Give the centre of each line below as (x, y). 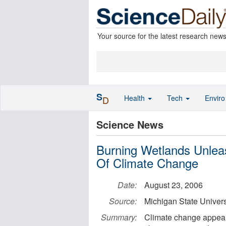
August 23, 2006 (174, 185)
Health (135, 98)
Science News (130, 124)
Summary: (119, 217)
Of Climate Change (147, 163)
